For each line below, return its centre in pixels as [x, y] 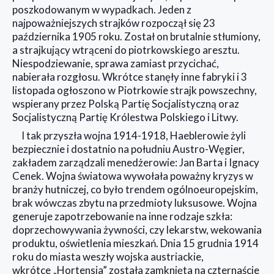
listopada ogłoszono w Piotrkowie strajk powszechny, [135, 90]
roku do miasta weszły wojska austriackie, [108, 256]
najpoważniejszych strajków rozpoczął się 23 [114, 23]
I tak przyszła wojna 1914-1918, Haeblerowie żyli [134, 135]
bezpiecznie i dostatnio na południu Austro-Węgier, [128, 149]
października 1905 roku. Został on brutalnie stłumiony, [136, 36]
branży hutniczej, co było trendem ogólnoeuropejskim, [135, 189]
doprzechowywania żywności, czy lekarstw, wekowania [137, 229]
